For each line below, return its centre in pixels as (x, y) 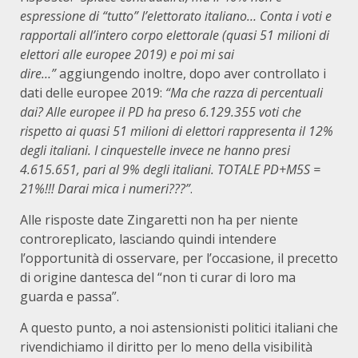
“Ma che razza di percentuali (244, 93)
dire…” (38, 74)
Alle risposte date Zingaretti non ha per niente (159, 220)
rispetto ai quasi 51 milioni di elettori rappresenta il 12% (177, 131)
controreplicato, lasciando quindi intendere (148, 239)
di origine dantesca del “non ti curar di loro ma (158, 277)
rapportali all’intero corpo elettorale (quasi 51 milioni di (175, 35)
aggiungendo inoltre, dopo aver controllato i (191, 74)
